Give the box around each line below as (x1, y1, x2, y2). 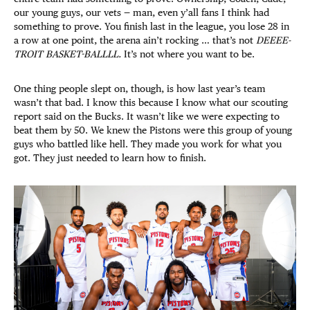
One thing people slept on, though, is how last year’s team (14, 83, 266, 94)
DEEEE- (256, 35, 291, 46)
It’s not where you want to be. (121, 48, 255, 60)
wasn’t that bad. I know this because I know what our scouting (14, 97, 288, 108)
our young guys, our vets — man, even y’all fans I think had (14, 7, 269, 18)
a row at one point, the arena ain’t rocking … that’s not (14, 35, 256, 46)
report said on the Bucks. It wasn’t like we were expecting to (14, 111, 280, 122)
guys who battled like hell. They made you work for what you (14, 138, 282, 149)
